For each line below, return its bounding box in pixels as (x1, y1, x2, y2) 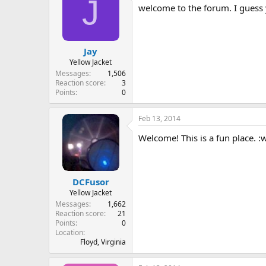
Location (55, 227, 83, 237)
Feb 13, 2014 (138, 113, 180, 123)
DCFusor (72, 175, 109, 188)
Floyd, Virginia (80, 236, 126, 247)
